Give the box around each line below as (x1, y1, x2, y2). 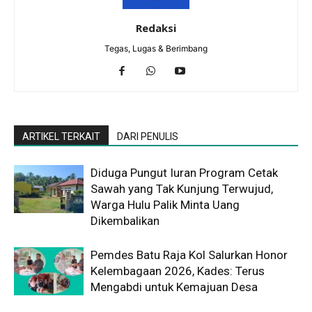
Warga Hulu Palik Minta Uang (91, 198, 240, 212)
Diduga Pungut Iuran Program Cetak (91, 166, 278, 180)
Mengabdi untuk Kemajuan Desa (91, 280, 258, 295)
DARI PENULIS (117, 131, 178, 143)
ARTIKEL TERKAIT (22, 131, 100, 143)
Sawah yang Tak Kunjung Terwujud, (91, 182, 273, 196)
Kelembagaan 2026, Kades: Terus (91, 264, 265, 279)
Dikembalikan (91, 214, 159, 228)
